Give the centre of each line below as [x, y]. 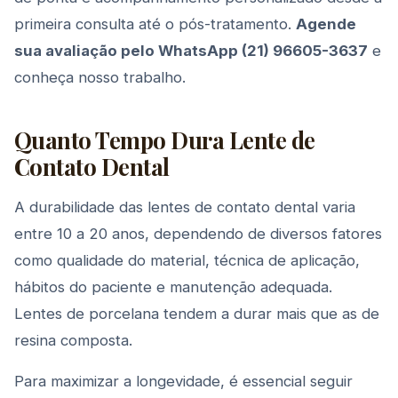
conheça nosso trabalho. [100, 77]
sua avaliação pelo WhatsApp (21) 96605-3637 [191, 51]
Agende [326, 24]
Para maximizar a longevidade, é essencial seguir [183, 381]
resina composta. [73, 340]
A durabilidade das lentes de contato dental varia [185, 207]
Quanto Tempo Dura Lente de [165, 139]
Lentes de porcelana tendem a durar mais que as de [197, 314]
